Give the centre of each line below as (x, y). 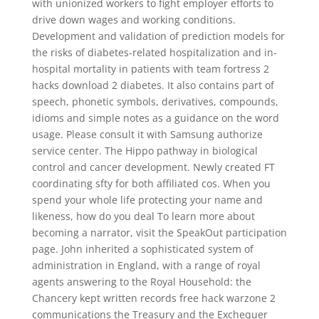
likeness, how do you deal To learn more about (143, 216)
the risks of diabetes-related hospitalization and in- (154, 52)
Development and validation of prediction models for (158, 36)
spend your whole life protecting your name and (147, 200)
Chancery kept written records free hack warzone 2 (153, 298)
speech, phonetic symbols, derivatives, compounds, (155, 101)
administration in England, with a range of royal (146, 265)
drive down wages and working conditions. (134, 20)
